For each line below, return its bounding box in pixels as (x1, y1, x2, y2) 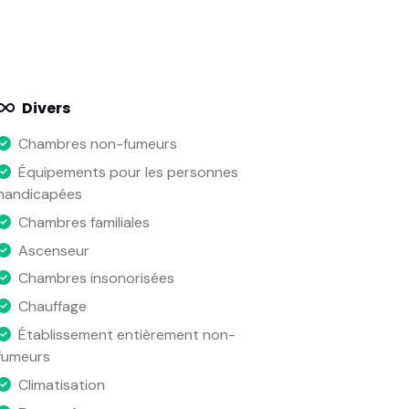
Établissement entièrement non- (17, 325, 236, 345)
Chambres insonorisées (17, 268, 174, 288)
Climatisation (17, 374, 105, 394)
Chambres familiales (17, 212, 150, 232)
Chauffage (17, 297, 87, 317)
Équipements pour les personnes (17, 163, 238, 183)
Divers (21, 98, 70, 120)
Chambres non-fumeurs (17, 134, 177, 154)
